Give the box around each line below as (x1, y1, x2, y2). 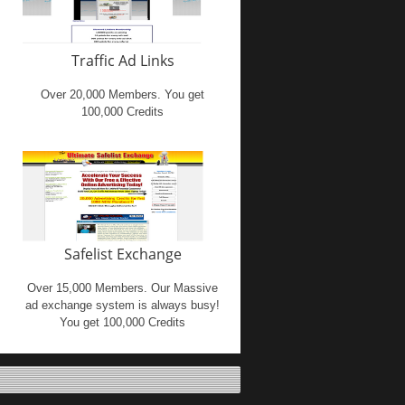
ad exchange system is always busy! (25, 298, 221, 312)
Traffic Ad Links (71, 51, 174, 71)
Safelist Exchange (63, 244, 182, 264)
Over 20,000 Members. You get (41, 88, 205, 101)
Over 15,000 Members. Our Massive (27, 281, 219, 295)
